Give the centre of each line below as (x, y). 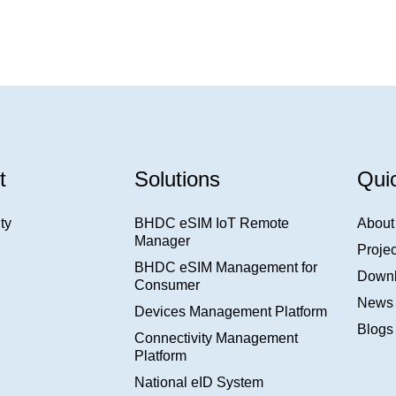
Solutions (177, 179)
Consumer (167, 285)
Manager (162, 241)
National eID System (198, 382)
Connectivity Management (216, 338)
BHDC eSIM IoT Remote (211, 223)
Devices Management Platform (230, 312)
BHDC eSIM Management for (225, 267)
